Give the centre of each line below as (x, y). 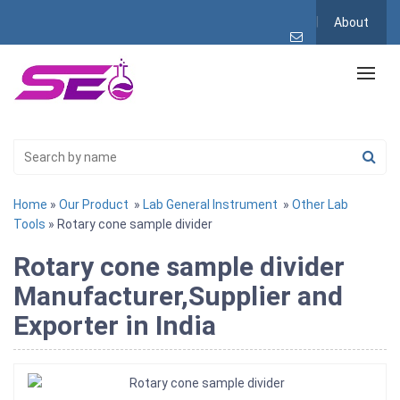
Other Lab (320, 204)
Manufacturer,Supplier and (178, 296)
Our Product (94, 204)
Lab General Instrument (210, 204)
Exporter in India (115, 325)
